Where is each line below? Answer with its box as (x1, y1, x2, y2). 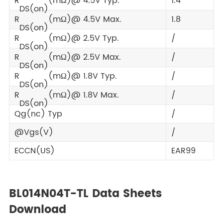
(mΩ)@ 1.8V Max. (48, 88, 119, 102)
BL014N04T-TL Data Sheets (8, 184, 162, 203)
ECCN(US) (14, 144, 55, 157)
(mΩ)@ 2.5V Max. (48, 50, 121, 64)
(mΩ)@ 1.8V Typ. (48, 69, 117, 83)
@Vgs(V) (14, 125, 53, 139)
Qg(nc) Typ (14, 107, 62, 120)
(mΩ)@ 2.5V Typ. (48, 31, 119, 45)
